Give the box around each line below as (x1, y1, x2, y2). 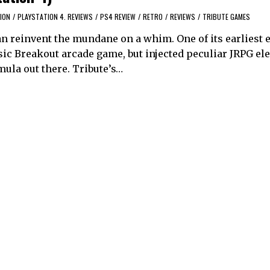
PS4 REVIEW (100, 11, 136, 22)
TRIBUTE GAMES (202, 11, 250, 22)
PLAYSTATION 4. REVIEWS (17, 11, 93, 22)
